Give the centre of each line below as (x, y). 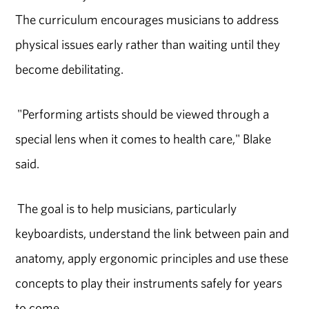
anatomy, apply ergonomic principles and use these (152, 258)
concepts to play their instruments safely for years (149, 282)
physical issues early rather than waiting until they (148, 44)
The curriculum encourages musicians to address (147, 20)
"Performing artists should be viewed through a (142, 114)
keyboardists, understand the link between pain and (152, 233)
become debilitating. (70, 69)
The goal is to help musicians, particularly (126, 208)
